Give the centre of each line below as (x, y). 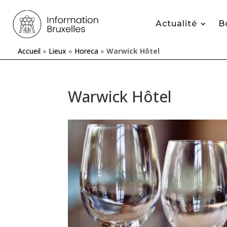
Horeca (86, 51)
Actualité (176, 24)
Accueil (29, 51)
